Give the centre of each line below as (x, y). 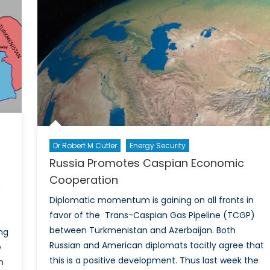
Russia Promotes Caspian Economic (146, 163)
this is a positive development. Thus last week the (154, 261)
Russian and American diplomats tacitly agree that (156, 246)
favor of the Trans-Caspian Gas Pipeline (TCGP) (152, 215)
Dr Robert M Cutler (85, 146)
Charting (77, 13)
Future (72, 110)
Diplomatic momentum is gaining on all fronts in (151, 200)
